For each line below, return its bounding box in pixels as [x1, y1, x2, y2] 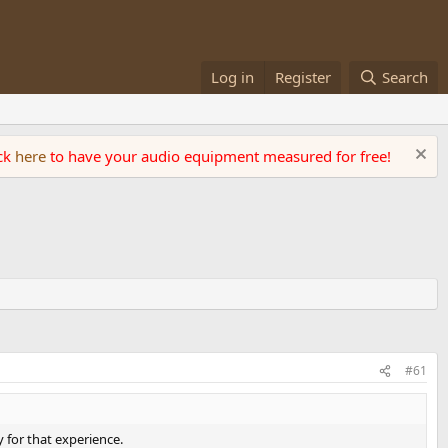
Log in [211, 67, 255, 87]
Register [275, 67, 332, 87]
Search [382, 67, 428, 87]
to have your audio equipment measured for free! [50, 146, 391, 166]
